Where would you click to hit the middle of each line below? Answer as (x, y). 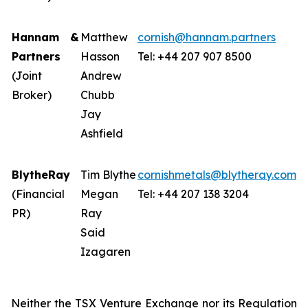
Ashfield (102, 133)
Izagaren (106, 251)
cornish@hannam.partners (207, 37)
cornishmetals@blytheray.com (217, 174)
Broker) (43, 95)
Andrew (101, 75)
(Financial (38, 194)
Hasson (100, 56)
